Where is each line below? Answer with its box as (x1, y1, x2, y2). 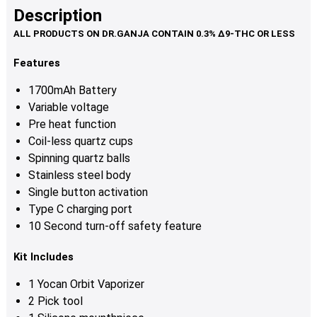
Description (13, 6, 102, 26)
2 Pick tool (28, 294, 83, 309)
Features (13, 57, 63, 70)
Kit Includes (13, 250, 76, 264)
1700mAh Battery (28, 83, 117, 98)
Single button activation (28, 185, 148, 200)
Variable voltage (28, 100, 109, 115)
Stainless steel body (28, 168, 131, 183)
